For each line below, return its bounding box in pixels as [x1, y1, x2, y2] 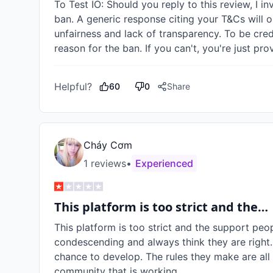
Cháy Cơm [83, 139, 132, 151]
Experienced [135, 157, 193, 169]
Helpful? [54, 80, 92, 93]
